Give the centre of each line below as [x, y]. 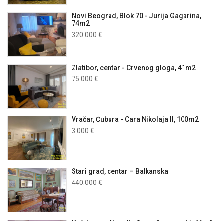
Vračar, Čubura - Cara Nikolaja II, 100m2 [135, 120]
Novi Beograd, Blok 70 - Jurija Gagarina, [136, 16]
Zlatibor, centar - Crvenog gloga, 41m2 [134, 68]
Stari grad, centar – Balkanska [120, 171]
